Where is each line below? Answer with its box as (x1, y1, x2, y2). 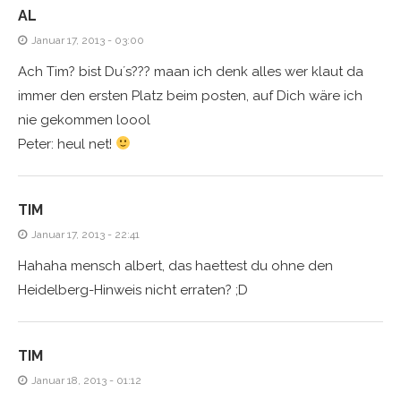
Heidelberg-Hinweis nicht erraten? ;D (18, 281, 248, 298)
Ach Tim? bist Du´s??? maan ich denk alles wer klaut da (18, 63, 363, 80)
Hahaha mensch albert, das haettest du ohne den (18, 257, 333, 274)
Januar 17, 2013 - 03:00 (31, 33, 144, 47)
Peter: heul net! (18, 135, 115, 152)
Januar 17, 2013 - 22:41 (31, 227, 140, 241)
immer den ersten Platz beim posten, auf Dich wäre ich (18, 87, 363, 104)
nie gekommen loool (18, 111, 150, 128)
